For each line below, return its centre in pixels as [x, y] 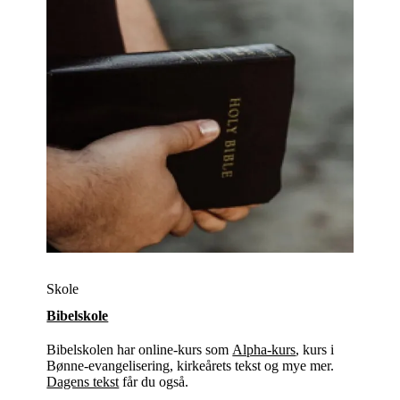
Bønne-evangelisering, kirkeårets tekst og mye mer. [191, 365]
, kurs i [315, 349]
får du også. [154, 381]
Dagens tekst [83, 381]
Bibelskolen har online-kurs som [140, 349]
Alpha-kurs [264, 349]
